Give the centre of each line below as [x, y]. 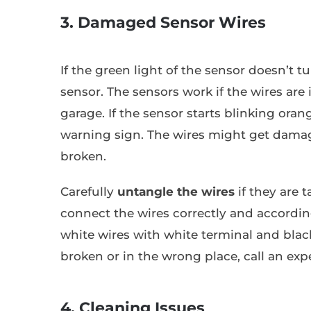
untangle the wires [176, 192]
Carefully [89, 192]
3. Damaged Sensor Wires [163, 23]
